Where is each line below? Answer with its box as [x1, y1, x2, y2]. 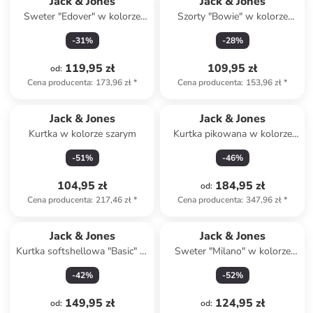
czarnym [214, 141, 251, 154]
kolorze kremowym [41, 259, 124, 272]
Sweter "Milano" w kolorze [174, 245, 291, 258]
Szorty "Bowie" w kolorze [177, 10, 288, 23]
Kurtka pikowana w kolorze [173, 127, 292, 140]
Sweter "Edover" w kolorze [24, 10, 141, 23]
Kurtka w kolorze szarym [28, 127, 136, 140]
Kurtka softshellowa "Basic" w [16, 245, 149, 258]
